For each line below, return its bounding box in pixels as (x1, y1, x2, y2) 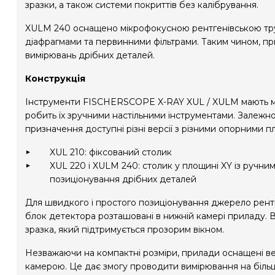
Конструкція (25, 73, 85, 84)
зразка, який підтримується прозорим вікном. (25, 224, 224, 235)
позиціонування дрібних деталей (50, 174, 196, 185)
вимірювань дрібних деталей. (25, 50, 155, 61)
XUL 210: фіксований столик (50, 147, 172, 158)
